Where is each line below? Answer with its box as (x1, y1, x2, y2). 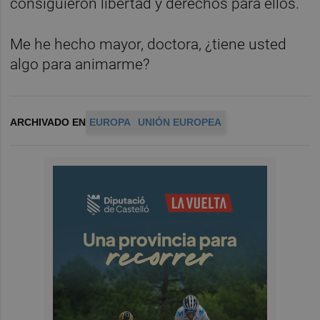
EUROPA (89, 116, 131, 129)
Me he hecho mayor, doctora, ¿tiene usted (10, 36, 287, 54)
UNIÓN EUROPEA (138, 116, 222, 129)
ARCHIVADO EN (10, 116, 86, 129)
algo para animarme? (10, 56, 151, 74)
